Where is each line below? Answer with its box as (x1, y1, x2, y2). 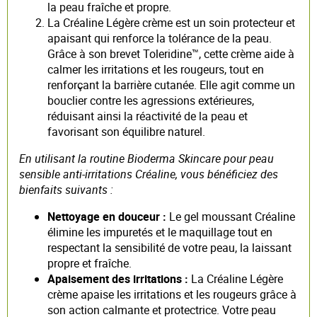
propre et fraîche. (47, 255, 132, 271)
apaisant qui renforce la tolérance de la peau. (47, 30, 272, 46)
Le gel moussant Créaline (166, 208, 295, 224)
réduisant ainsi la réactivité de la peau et (47, 108, 248, 124)
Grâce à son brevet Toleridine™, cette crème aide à (47, 45, 294, 62)
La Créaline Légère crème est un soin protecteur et (47, 14, 295, 30)
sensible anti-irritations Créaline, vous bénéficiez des (19, 166, 278, 182)
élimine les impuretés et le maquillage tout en (47, 224, 272, 240)
